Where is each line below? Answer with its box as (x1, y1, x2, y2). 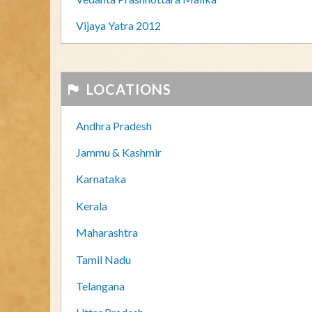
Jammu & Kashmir (76, 146, 162, 159)
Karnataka (76, 172, 126, 186)
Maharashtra (76, 226, 138, 240)
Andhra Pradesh (76, 118, 152, 132)
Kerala (76, 198, 107, 212)
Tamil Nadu (76, 252, 131, 266)
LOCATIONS (83, 80, 171, 97)
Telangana (76, 279, 125, 292)
